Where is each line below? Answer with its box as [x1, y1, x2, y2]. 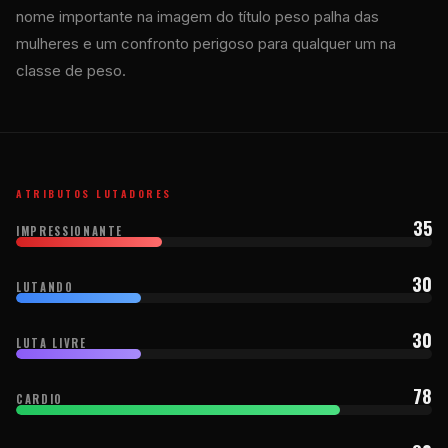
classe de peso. [16, 60, 126, 80]
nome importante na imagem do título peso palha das [16, 6, 379, 26]
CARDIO [16, 390, 63, 407]
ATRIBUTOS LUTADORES [16, 185, 172, 201]
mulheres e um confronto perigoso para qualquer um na [16, 33, 396, 53]
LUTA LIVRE [16, 334, 87, 351]
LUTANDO [16, 278, 74, 295]
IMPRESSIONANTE [16, 222, 124, 239]
